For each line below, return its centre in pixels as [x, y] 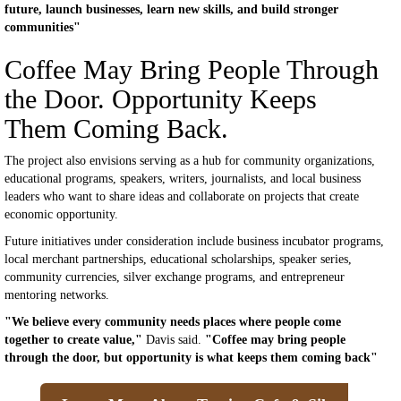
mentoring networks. [57, 295]
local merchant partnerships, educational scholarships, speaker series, [178, 259]
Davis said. [174, 340]
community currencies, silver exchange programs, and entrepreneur [175, 277]
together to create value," [73, 340]
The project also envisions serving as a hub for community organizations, [190, 161]
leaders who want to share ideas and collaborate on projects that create [182, 196]
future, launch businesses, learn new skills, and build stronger [171, 9]
